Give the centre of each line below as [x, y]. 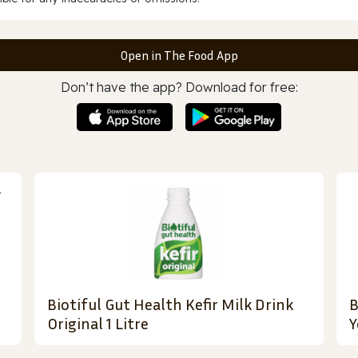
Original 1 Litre [98, 323]
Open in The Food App [179, 55]
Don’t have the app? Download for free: [179, 87]
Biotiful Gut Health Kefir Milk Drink [171, 304]
